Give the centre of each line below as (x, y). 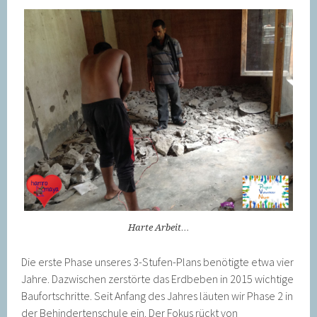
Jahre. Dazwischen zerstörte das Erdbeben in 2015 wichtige (158, 278)
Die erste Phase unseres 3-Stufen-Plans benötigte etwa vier (158, 261)
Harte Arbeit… (158, 227)
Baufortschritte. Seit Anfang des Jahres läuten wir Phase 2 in (157, 295)
